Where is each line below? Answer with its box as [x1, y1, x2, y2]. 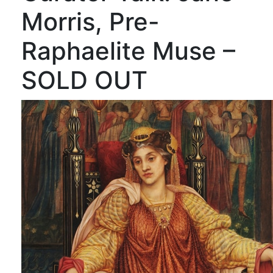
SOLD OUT [21, 65, 147, 95]
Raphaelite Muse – [21, 36, 235, 66]
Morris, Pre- [21, 7, 160, 37]
